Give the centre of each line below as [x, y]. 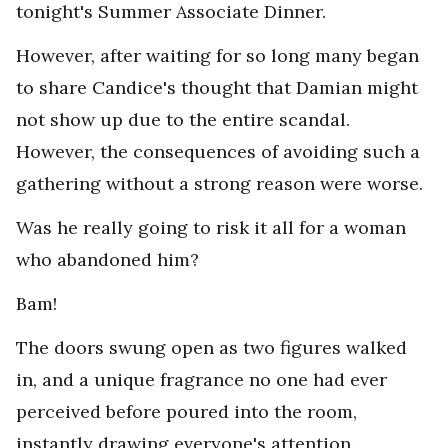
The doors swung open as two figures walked [211, 347]
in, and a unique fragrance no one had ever [201, 379]
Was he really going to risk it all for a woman [211, 227]
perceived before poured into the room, [186, 411]
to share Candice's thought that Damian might [217, 87]
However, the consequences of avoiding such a [218, 151]
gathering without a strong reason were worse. [219, 183]
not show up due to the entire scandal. [183, 119]
